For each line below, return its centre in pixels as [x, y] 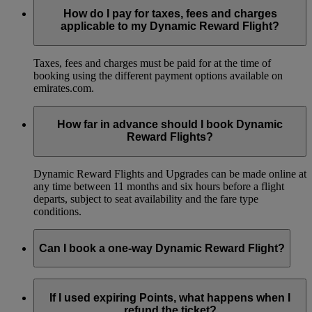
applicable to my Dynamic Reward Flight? [170, 26]
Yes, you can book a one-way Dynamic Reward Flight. [155, 285]
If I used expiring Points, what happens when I [170, 297]
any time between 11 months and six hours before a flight [159, 187]
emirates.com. [64, 88]
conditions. [57, 212]
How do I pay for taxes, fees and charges [170, 14]
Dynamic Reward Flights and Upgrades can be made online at [170, 174]
